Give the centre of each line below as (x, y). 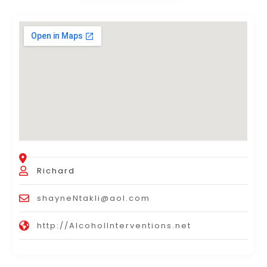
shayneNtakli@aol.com (94, 198)
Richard (56, 170)
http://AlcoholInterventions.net (114, 225)
